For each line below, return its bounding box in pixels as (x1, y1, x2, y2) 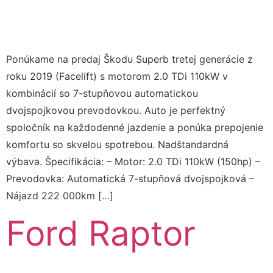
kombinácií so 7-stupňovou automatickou (6, 87, 198, 99)
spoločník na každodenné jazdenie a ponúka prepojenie (6, 121, 263, 133)
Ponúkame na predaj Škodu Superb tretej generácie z (6, 52, 253, 65)
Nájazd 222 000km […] (6, 189, 113, 202)
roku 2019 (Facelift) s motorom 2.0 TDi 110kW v (6, 69, 228, 82)
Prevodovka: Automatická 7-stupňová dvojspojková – (6, 172, 254, 185)
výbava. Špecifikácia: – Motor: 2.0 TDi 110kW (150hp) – (6, 155, 260, 168)
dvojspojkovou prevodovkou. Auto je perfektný (6, 104, 225, 116)
